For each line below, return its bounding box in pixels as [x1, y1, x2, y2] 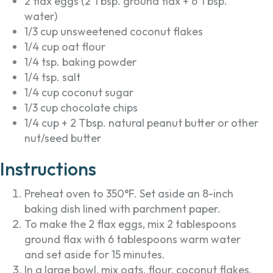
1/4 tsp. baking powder [24, 55, 136, 69]
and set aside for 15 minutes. [24, 247, 165, 262]
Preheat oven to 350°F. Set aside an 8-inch [24, 186, 233, 201]
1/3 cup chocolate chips [24, 101, 138, 115]
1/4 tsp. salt [24, 70, 80, 85]
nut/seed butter [24, 131, 101, 146]
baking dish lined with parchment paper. [24, 202, 221, 216]
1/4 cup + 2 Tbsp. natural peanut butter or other [24, 116, 258, 130]
